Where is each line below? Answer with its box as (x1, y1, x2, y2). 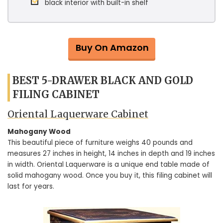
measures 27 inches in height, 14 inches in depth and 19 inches (7, 149, 215, 158)
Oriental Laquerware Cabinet (7, 108, 148, 120)
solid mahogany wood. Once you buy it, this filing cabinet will (7, 171, 212, 180)
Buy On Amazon (75, 41, 149, 54)
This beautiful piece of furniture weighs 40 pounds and (7, 138, 193, 147)
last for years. (7, 182, 54, 191)
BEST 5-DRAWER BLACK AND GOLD (12, 74, 193, 87)
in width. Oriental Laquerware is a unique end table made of (7, 160, 210, 169)
